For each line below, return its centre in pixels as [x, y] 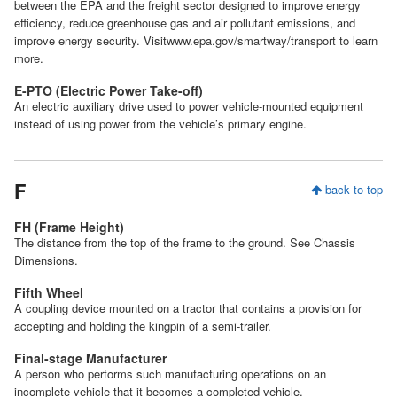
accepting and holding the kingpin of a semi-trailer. [143, 326]
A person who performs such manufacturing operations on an [170, 374]
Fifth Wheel [49, 293]
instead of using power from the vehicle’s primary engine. [160, 124]
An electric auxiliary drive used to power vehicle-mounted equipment [189, 106]
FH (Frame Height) [69, 227]
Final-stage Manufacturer [90, 358]
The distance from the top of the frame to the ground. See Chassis [185, 243]
